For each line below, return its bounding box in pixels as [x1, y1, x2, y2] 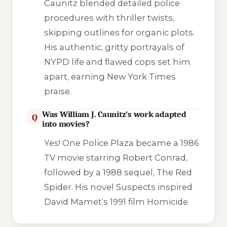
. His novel [71, 181, 116, 192]
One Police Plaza [62, 137, 134, 148]
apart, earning [44, 71, 107, 82]
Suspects [116, 181, 156, 192]
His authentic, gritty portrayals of [44, 42, 184, 53]
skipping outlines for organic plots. [44, 27, 195, 38]
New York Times [106, 71, 176, 82]
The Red [156, 167, 192, 177]
